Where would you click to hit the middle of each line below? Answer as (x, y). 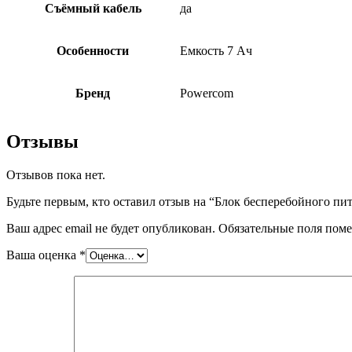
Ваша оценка (43, 255)
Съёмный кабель (93, 9)
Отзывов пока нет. (56, 174)
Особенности (93, 51)
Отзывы (42, 141)
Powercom (207, 93)
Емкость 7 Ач (216, 51)
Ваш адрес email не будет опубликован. (111, 228)
